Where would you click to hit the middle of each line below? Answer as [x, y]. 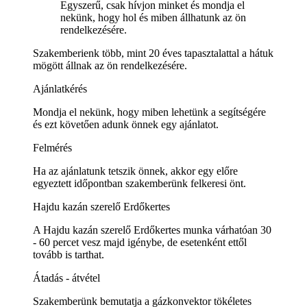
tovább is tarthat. [69, 254]
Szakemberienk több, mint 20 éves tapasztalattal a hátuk [153, 53]
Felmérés [52, 147]
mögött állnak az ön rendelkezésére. [110, 65]
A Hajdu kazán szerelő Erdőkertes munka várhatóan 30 [152, 230]
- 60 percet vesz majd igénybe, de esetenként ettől [140, 242]
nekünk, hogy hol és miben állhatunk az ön [153, 17]
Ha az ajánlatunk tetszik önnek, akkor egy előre [135, 171]
